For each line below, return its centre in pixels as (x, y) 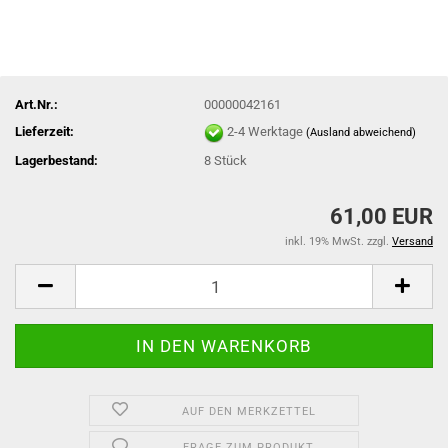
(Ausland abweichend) (361, 132)
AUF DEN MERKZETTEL (248, 411)
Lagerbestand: (56, 160)
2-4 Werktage (267, 131)
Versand (412, 241)
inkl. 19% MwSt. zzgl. (338, 241)
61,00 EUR (381, 216)
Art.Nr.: (36, 104)
